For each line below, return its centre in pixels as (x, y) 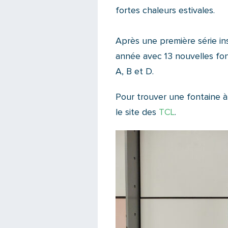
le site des (137, 112)
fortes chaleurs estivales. (165, 11)
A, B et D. (135, 72)
